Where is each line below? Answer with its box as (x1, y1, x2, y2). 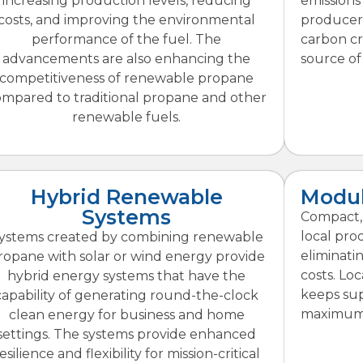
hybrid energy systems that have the (7, 267, 246, 284)
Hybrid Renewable (30, 184, 223, 209)
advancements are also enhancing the (2, 50, 251, 66)
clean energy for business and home (8, 306, 245, 322)
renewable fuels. (72, 109, 181, 125)
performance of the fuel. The (32, 31, 222, 47)
